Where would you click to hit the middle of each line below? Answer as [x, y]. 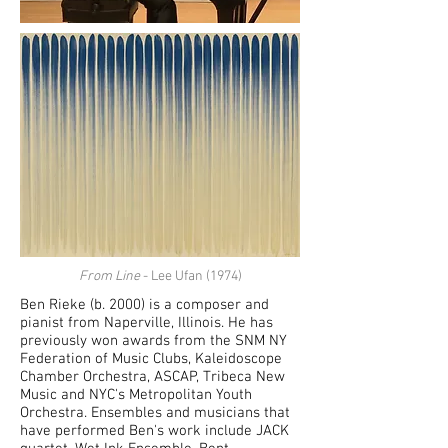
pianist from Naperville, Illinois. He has [146, 323]
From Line [109, 276]
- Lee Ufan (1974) [190, 276]
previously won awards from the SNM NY [153, 341]
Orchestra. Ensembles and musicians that [155, 413]
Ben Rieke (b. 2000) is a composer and [144, 305]
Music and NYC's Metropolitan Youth [136, 395]
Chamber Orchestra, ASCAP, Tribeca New [152, 377]
